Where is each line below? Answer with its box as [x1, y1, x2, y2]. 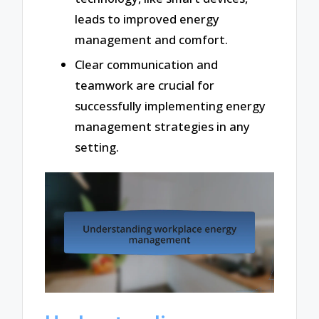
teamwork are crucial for [75, 77, 214, 94]
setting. [75, 139, 119, 156]
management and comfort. [75, 31, 228, 48]
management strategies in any [75, 118, 250, 135]
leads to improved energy [75, 10, 219, 27]
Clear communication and [75, 56, 218, 73]
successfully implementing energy [75, 98, 266, 115]
